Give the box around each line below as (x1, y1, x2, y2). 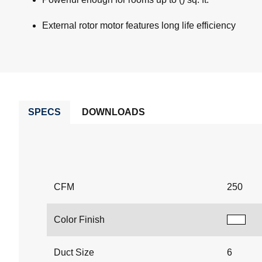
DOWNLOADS (82, 107, 145, 118)
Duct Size (54, 247, 94, 258)
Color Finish (54, 215, 105, 225)
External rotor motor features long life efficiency (42, 20, 236, 31)
